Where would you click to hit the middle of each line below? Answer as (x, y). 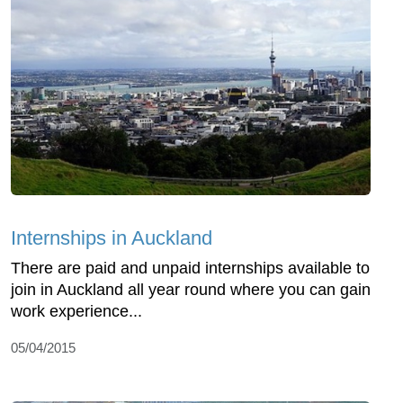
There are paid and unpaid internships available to (190, 269)
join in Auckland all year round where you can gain (191, 290)
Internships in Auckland (112, 238)
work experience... (76, 312)
